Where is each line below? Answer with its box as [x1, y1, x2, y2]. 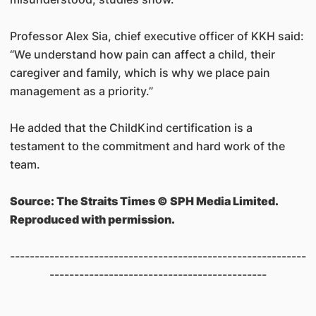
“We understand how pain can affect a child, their [9, 47, 275, 61]
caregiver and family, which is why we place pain [9, 66, 270, 80]
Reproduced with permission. [9, 212, 175, 226]
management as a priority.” [9, 84, 153, 98]
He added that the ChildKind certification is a [9, 121, 253, 135]
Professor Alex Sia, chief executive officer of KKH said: [9, 29, 304, 43]
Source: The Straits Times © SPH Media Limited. [9, 194, 278, 208]
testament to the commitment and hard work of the [9, 139, 285, 153]
